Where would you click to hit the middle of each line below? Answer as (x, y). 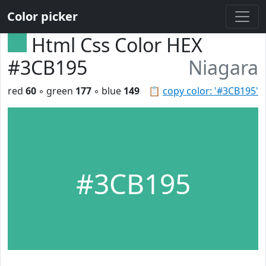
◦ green (56, 91)
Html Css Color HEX (117, 45)
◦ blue (107, 91)
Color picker (42, 16)
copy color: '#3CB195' (210, 91)
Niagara (223, 67)
